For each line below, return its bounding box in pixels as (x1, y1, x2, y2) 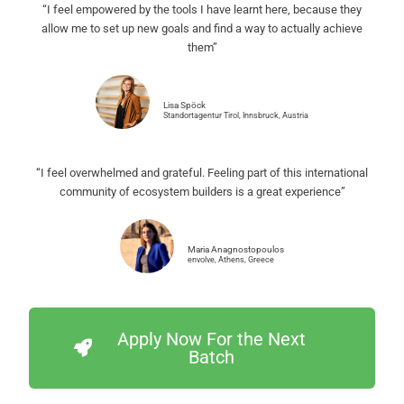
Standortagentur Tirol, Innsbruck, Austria (163, 111, 308, 121)
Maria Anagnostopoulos (188, 244, 284, 255)
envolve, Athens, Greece (188, 255, 274, 265)
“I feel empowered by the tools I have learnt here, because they (42, 3, 362, 17)
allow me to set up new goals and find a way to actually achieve (41, 22, 363, 36)
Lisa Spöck (163, 100, 206, 111)
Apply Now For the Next (116, 328, 306, 351)
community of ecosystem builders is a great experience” (59, 185, 345, 199)
